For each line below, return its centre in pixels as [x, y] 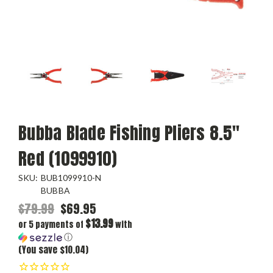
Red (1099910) [68, 159]
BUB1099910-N [71, 178]
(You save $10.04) [53, 250]
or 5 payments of [52, 225]
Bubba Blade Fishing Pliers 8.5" [129, 133]
